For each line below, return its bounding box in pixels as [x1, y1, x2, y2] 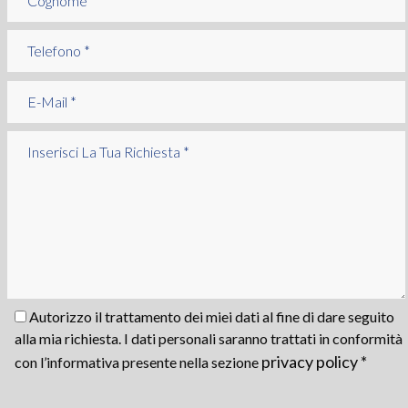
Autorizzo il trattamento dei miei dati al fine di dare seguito [26, 308, 394, 326]
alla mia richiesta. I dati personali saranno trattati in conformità [15, 330, 403, 348]
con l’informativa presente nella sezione [15, 353, 261, 372]
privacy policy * [261, 352, 367, 372]
